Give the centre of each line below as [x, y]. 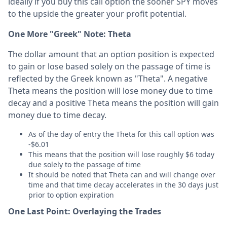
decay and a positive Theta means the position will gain [113, 103]
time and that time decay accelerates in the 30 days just [123, 184]
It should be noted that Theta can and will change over [122, 174]
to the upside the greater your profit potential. [98, 13]
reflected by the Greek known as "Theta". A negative [108, 78]
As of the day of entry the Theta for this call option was [121, 134]
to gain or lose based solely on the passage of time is [109, 66]
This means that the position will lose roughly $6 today [121, 154]
